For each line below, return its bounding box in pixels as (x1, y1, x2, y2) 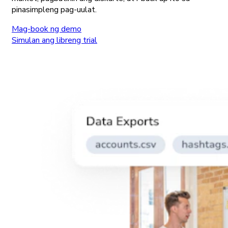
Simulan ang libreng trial (12, 34, 97, 46)
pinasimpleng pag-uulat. (12, 4, 97, 15)
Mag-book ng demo (12, 23, 81, 35)
